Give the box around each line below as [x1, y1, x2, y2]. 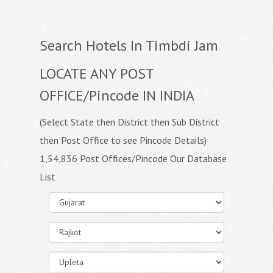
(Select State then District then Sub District [40, 116, 219, 128]
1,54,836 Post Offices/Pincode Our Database [40, 152, 227, 165]
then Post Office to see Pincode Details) [40, 134, 207, 146]
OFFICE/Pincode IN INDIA [40, 86, 194, 105]
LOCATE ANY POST [40, 64, 154, 83]
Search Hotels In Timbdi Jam [40, 36, 218, 55]
